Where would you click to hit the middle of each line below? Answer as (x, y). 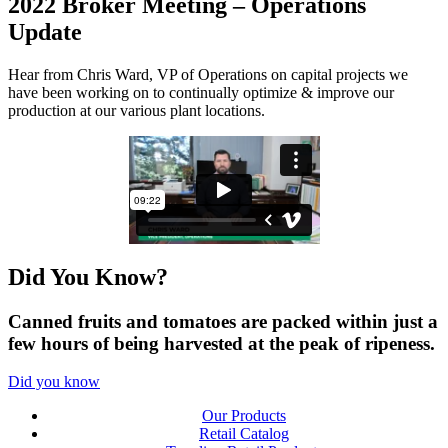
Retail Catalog (244, 434)
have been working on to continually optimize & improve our (201, 92)
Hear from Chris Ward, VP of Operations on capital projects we (208, 74)
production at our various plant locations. (136, 110)
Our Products (244, 416)
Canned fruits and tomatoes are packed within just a (223, 321)
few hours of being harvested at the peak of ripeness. (221, 343)
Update (45, 31)
